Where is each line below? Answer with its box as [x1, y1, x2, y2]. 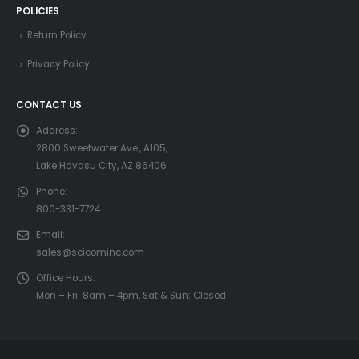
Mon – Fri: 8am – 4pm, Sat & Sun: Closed [36, 289, 226, 303]
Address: [36, 124, 78, 138]
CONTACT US [16, 99, 82, 112]
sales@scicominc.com [36, 246, 144, 260]
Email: [36, 228, 65, 242]
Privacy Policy [27, 58, 90, 71]
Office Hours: [36, 272, 95, 285]
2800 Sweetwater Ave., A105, [36, 142, 167, 155]
